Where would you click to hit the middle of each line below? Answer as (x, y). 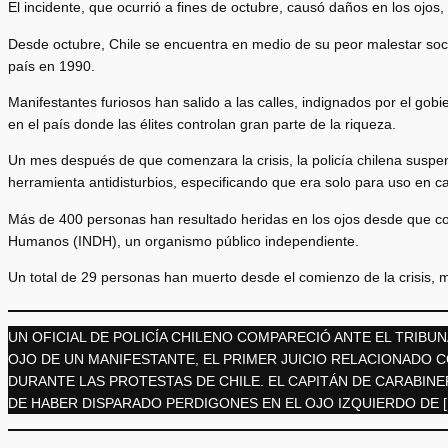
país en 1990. (51, 65)
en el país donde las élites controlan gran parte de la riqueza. (202, 124)
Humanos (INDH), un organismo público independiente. (183, 240)
